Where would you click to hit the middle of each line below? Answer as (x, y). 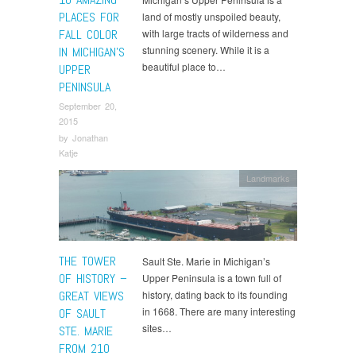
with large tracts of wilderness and (215, 33)
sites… (157, 328)
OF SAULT (82, 314)
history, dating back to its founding (215, 295)
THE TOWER (87, 261)
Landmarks (269, 178)
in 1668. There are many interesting (219, 311)
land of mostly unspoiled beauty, (211, 17)
